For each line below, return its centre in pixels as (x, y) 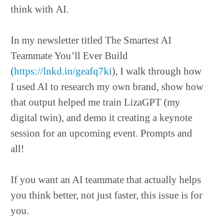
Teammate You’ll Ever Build (70, 56)
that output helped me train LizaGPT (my (96, 102)
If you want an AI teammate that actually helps (106, 180)
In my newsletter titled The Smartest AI (91, 40)
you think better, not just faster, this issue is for (107, 195)
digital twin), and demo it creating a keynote (102, 118)
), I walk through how (157, 71)
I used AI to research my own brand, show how (107, 87)
